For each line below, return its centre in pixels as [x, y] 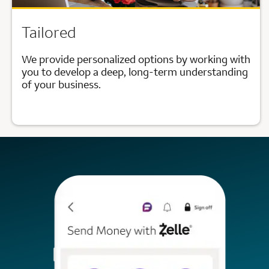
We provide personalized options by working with [136, 59]
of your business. [61, 84]
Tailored [49, 32]
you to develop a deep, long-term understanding [135, 71]
